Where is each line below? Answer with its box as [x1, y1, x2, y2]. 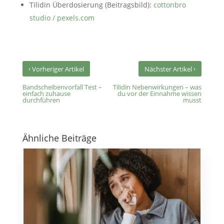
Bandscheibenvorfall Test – [22, 82, 102, 92]
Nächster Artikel [144, 64, 194, 74]
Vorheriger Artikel [30, 64, 84, 74]
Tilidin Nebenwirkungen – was [113, 82, 202, 92]
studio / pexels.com [29, 13, 94, 23]
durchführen [22, 95, 60, 105]
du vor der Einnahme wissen [117, 89, 202, 98]
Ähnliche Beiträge [22, 132, 96, 144]
